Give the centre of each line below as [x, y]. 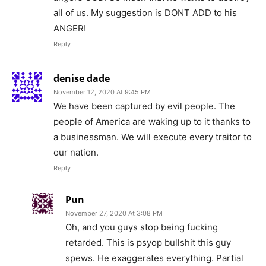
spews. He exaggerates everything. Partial [154, 258]
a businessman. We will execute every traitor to [153, 137]
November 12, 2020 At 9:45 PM [102, 92]
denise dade [82, 79]
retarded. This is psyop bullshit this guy [148, 243]
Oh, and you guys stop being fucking [142, 227]
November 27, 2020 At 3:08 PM [114, 213]
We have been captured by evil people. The [144, 106]
